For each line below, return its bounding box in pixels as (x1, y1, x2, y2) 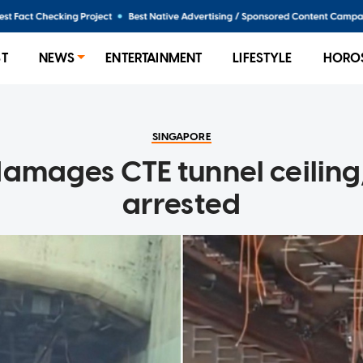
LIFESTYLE (233, 50, 293, 66)
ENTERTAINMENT (105, 50, 203, 66)
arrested (122, 186, 241, 221)
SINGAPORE (152, 130, 211, 143)
